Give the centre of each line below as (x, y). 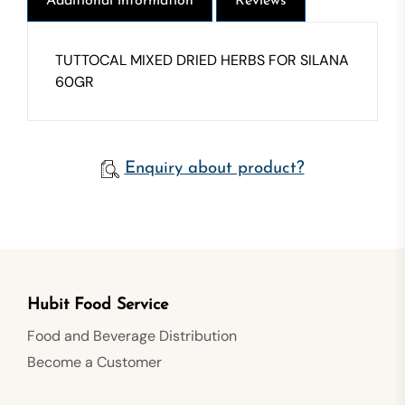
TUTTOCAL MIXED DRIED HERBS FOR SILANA (202, 60)
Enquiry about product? (214, 168)
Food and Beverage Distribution (132, 335)
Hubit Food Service (98, 305)
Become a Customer (94, 362)
